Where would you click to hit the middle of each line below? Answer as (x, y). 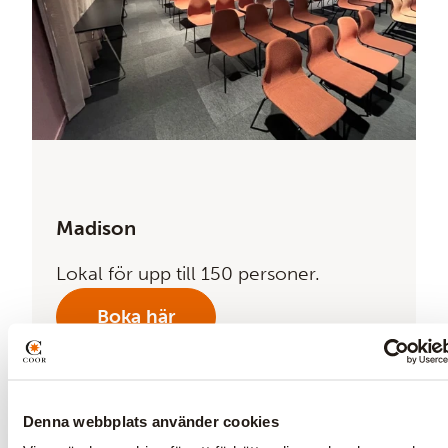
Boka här (136, 316)
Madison (96, 227)
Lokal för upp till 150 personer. (188, 273)
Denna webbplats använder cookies (151, 421)
